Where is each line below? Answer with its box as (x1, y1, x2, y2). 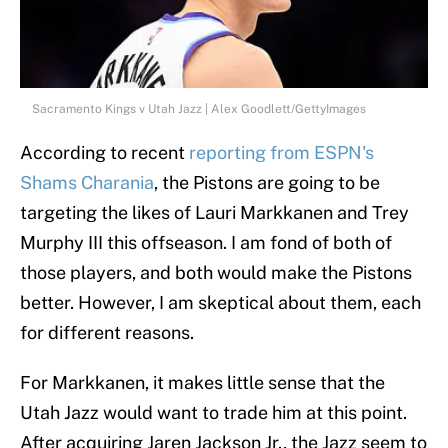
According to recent (20, 142, 189, 164)
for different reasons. (20, 322, 194, 344)
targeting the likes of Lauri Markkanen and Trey (20, 202, 409, 224)
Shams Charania (20, 172, 154, 194)
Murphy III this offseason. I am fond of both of (20, 232, 392, 254)
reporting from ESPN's (189, 142, 374, 164)
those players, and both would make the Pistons (20, 262, 412, 284)
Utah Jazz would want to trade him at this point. (20, 402, 407, 424)
